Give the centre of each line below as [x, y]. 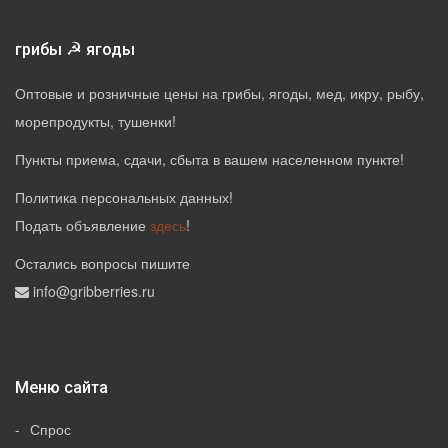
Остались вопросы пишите [102, 263]
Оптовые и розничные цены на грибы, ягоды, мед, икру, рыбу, [219, 93]
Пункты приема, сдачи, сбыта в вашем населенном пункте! [209, 159]
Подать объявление [82, 225]
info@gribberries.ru [94, 291]
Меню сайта [61, 388]
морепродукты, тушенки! [95, 121]
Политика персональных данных [122, 197]
